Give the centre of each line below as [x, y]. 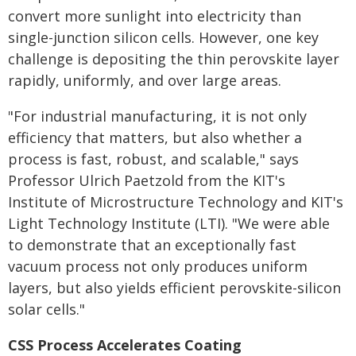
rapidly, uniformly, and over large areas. [145, 80]
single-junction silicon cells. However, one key [163, 37]
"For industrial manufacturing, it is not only [157, 116]
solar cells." [46, 309]
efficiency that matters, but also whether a [155, 137]
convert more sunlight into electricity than [155, 15]
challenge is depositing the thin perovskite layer [174, 58]
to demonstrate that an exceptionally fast [152, 244]
